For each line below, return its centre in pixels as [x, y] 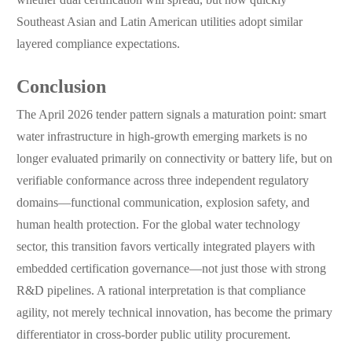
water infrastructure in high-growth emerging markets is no [161, 137]
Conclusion [61, 88]
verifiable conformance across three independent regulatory [162, 181]
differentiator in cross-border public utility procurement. [153, 335]
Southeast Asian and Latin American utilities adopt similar [159, 23]
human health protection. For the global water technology [158, 225]
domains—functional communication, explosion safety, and [163, 203]
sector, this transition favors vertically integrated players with [165, 247]
